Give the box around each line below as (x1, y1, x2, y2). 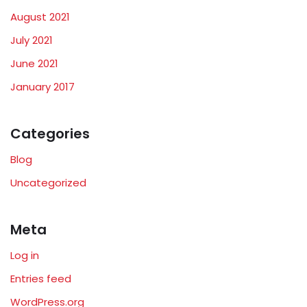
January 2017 (10, 79, 75, 94)
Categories (10, 123, 90, 143)
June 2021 (10, 56, 58, 71)
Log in (10, 247, 39, 262)
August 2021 (10, 9, 70, 24)
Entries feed (10, 271, 71, 286)
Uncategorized (10, 175, 86, 190)
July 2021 (10, 32, 53, 47)
